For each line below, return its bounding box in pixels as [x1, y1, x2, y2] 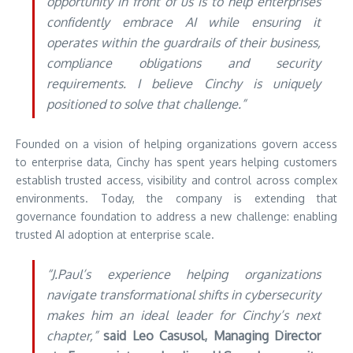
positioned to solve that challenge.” [46, 95, 246, 112]
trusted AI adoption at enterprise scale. [16, 227, 214, 241]
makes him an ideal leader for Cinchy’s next [46, 307, 321, 323]
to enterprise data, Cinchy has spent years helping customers [16, 154, 337, 169]
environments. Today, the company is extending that [16, 191, 337, 205]
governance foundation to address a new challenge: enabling [16, 209, 337, 223]
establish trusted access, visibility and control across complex [16, 173, 337, 187]
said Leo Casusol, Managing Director [103, 327, 321, 344]
